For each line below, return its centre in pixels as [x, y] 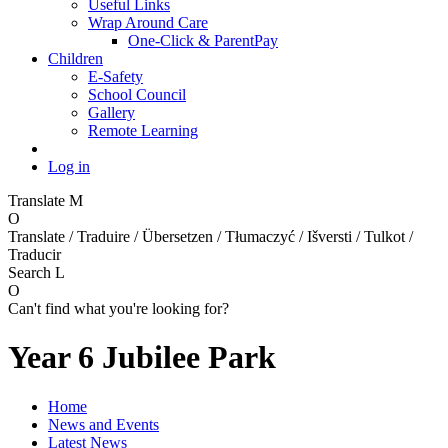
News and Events [103, 424]
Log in [69, 166]
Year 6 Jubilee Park [142, 357]
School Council [137, 94]
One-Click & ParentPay [203, 40]
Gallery [111, 112]
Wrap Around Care [148, 22]
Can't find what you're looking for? [118, 308]
